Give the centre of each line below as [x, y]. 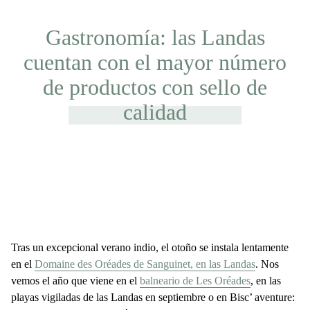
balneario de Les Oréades [195, 281]
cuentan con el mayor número [155, 62]
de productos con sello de [155, 87]
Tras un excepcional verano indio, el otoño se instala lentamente [150, 247]
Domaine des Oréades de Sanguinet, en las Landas [145, 264]
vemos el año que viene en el [75, 281]
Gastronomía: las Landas [155, 37]
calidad [155, 112]
